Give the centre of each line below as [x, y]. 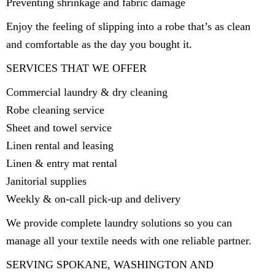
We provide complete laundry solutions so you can [119, 223]
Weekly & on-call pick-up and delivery [93, 199]
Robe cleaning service [55, 110]
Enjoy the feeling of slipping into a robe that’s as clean [128, 26]
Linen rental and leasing [60, 145]
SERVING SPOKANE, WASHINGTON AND [110, 264]
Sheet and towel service [59, 127]
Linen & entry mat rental [62, 163]
